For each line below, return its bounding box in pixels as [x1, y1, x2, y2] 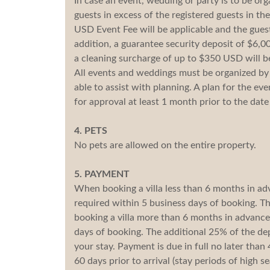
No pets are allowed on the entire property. [74, 140, 256, 150]
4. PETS [74, 125, 107, 136]
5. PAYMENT [74, 169, 130, 179]
